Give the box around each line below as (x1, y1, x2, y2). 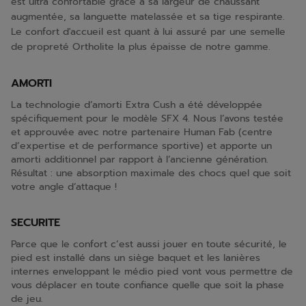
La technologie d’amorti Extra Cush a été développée (11, 98, 262, 112)
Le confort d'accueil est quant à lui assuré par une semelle (11, 25, 286, 39)
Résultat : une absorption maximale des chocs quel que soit (11, 166, 291, 180)
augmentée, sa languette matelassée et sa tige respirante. (11, 10, 285, 24)
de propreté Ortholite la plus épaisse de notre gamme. (11, 40, 270, 54)
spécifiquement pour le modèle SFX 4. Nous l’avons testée (11, 111, 283, 126)
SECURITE (11, 214, 60, 231)
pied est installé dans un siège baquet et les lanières (11, 251, 260, 265)
